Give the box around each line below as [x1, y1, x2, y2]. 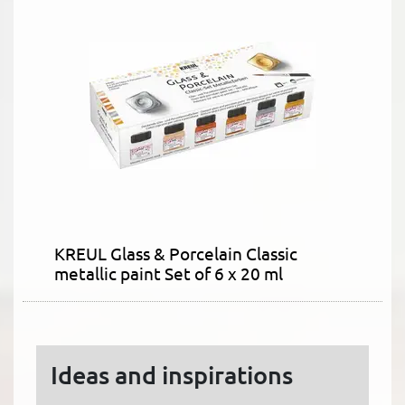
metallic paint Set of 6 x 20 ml [54, 262, 283, 285]
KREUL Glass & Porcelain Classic [54, 242, 297, 265]
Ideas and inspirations [51, 359, 293, 391]
